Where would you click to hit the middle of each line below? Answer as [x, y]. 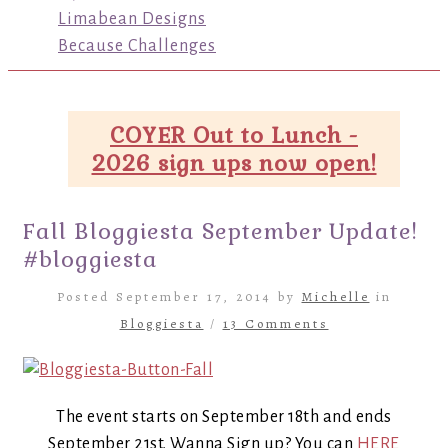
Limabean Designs [132, 19]
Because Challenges [137, 46]
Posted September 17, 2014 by [179, 296]
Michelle [335, 296]
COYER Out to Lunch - [234, 135]
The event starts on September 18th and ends [224, 417]
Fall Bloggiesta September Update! [220, 231]
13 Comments [275, 323]
